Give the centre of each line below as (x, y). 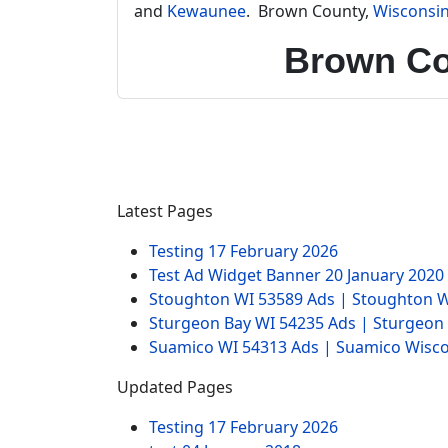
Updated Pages (175, 387)
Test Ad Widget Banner (237, 275)
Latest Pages (165, 211)
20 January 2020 (384, 275)
